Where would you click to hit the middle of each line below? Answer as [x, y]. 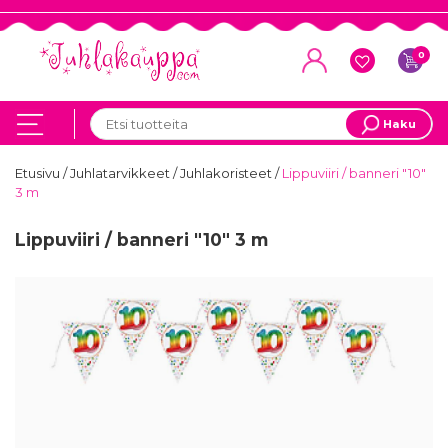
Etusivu [39, 173]
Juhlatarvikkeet [121, 173]
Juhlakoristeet [227, 173]
